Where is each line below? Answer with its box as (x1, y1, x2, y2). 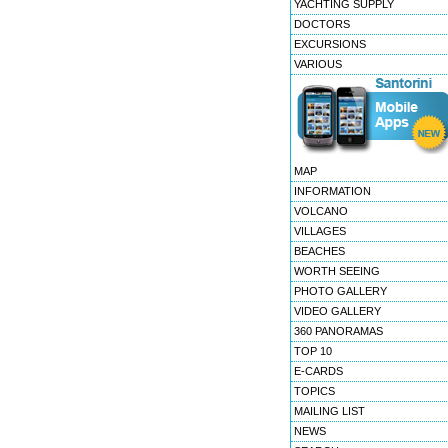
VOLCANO (294, 205, 348, 217)
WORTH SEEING (294, 265, 380, 277)
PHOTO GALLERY (294, 285, 387, 297)
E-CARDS (294, 365, 343, 377)
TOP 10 (294, 345, 332, 357)
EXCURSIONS (294, 38, 366, 50)
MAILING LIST (294, 405, 365, 417)
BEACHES (294, 245, 345, 257)
